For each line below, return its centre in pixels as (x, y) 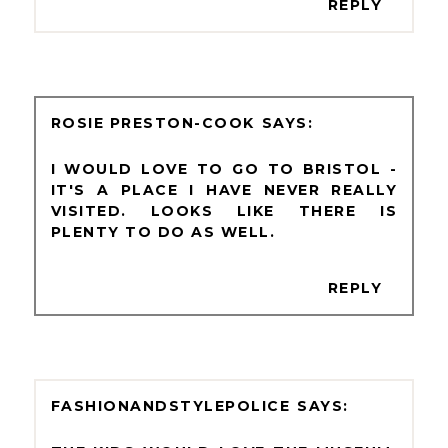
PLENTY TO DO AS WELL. (163, 231)
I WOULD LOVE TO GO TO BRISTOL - (224, 168)
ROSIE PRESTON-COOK (152, 122)
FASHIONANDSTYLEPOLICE (170, 405)
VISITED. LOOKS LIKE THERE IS (224, 210)
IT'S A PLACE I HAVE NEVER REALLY (224, 189)
